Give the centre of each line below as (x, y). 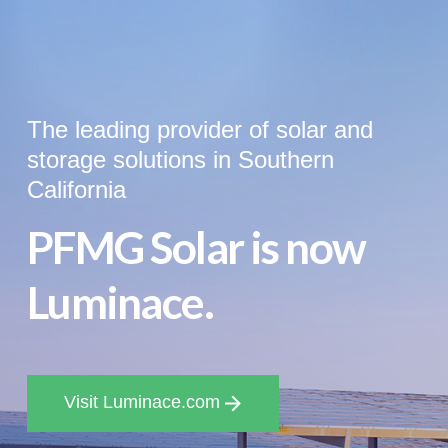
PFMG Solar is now (196, 247)
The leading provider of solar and (199, 130)
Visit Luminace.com (145, 402)
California (76, 190)
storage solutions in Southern (180, 160)
